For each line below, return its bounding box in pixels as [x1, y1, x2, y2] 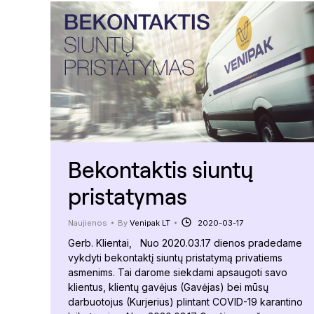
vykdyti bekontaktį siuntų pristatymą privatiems [68, 251, 282, 264]
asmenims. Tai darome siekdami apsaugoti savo [68, 266, 287, 278]
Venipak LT [130, 217, 170, 228]
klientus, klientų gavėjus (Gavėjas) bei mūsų [68, 280, 268, 293]
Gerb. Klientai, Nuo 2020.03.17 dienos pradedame [68, 236, 302, 249]
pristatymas [68, 182, 187, 210]
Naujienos [68, 217, 107, 228]
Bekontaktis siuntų [68, 155, 253, 183]
